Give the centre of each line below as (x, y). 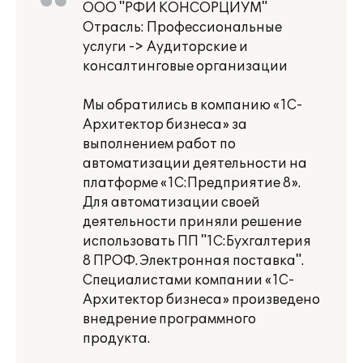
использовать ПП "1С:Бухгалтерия (197, 241)
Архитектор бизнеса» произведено (201, 300)
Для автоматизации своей (171, 203)
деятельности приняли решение (192, 222)
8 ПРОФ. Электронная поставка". (193, 261)
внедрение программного (169, 319)
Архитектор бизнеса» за (165, 125)
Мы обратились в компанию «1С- (192, 105)
